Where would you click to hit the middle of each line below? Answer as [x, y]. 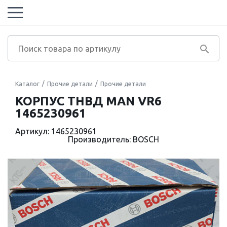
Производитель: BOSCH [113, 139]
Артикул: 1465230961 [56, 131]
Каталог [27, 84]
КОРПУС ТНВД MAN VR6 [88, 101]
